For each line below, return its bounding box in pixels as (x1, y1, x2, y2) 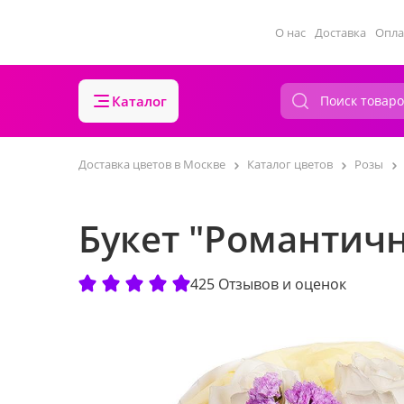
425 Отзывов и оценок (190, 273, 346, 294)
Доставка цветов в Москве (78, 156, 225, 172)
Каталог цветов (247, 156, 333, 172)
